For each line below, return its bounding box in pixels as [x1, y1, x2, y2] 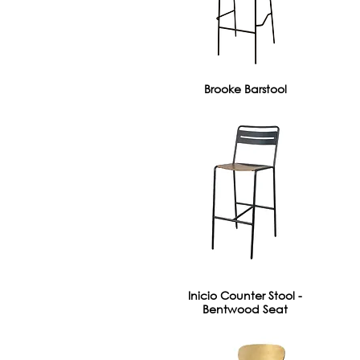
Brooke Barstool [203, 80, 287, 96]
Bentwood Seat [202, 301, 288, 317]
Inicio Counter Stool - [188, 288, 303, 303]
